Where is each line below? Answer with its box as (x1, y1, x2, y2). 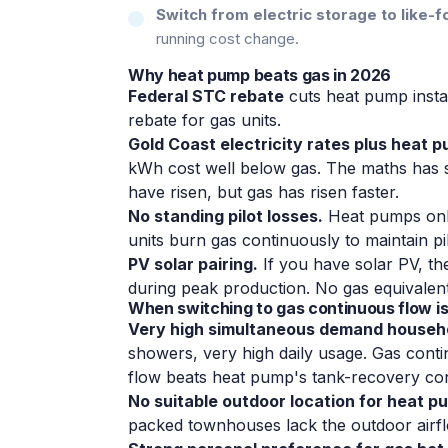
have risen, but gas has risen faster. (128, 181, 399, 202)
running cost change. (156, 28, 299, 48)
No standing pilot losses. (128, 205, 323, 226)
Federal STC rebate (128, 85, 284, 106)
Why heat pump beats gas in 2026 (128, 64, 392, 85)
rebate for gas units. (128, 109, 281, 130)
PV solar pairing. (128, 253, 258, 274)
